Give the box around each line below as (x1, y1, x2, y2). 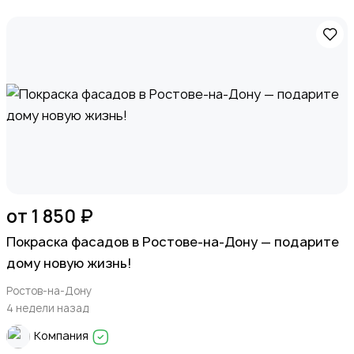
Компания (34, 328, 91, 344)
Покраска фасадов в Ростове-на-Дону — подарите (6, 232, 339, 250)
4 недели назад (6, 300, 89, 315)
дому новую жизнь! (6, 254, 132, 272)
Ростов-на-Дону (6, 283, 92, 298)
